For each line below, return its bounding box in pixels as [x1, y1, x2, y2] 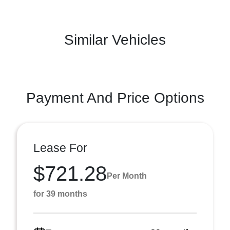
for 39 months [33, 189, 87, 198]
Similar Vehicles [64, 32, 166, 48]
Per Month [107, 171, 147, 180]
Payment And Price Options [26, 90, 204, 106]
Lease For [33, 141, 87, 155]
